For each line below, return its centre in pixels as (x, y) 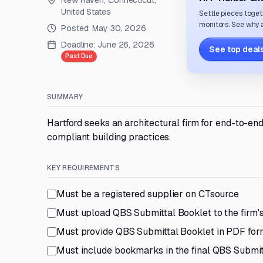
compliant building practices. (109, 137)
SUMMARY (65, 97)
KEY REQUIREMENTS (83, 168)
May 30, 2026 (119, 28)
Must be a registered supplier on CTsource (148, 194)
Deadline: (78, 45)
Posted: (77, 28)
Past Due (79, 56)
